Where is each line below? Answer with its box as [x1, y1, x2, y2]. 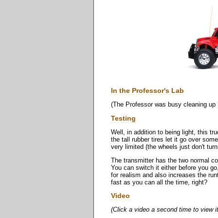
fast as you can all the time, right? [111, 178, 207, 186]
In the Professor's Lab [111, 87, 184, 95]
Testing [111, 114, 136, 123]
